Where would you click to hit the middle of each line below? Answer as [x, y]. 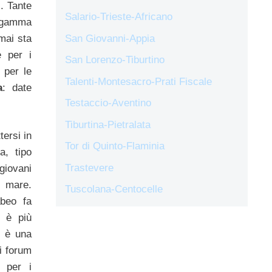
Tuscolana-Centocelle [114, 189]
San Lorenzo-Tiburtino [115, 60]
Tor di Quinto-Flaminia [115, 146]
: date [17, 87]
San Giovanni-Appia [110, 38]
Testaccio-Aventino [108, 103]
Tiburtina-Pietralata [108, 124]
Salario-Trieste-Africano [119, 17]
